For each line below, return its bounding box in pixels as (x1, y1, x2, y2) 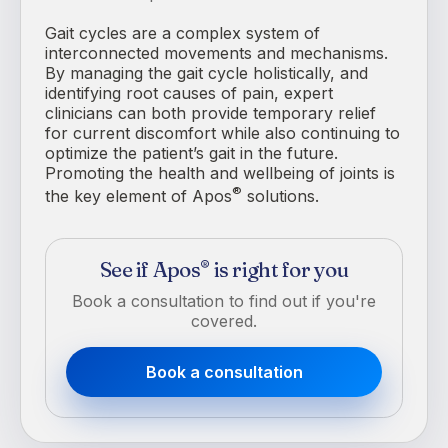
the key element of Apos (45, 186, 232, 207)
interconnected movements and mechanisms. (45, 43, 388, 64)
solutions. (242, 186, 319, 207)
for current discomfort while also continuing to (45, 123, 400, 144)
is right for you (209, 257, 348, 283)
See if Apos (100, 257, 201, 283)
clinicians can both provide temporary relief (45, 103, 376, 124)
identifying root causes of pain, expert (45, 83, 333, 104)
